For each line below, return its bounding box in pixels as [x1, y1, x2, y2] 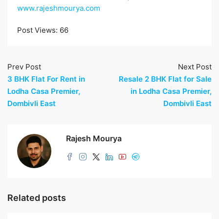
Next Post [178, 62, 212, 71]
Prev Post [7, 62, 41, 71]
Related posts [7, 192, 66, 203]
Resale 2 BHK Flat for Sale [119, 74, 212, 84]
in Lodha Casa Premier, [131, 86, 212, 96]
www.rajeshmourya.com [17, 3, 100, 13]
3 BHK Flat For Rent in [7, 74, 85, 84]
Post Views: [17, 25, 58, 35]
